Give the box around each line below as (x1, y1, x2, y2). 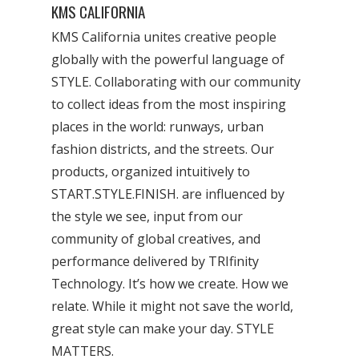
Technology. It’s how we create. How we (51, 275, 289, 292)
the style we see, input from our (51, 208, 244, 225)
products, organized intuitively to (51, 163, 251, 180)
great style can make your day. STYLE (51, 320, 275, 337)
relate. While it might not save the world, (51, 297, 294, 315)
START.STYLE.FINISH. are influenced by (51, 185, 285, 203)
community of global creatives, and (51, 230, 261, 248)
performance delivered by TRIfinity (51, 252, 260, 270)
